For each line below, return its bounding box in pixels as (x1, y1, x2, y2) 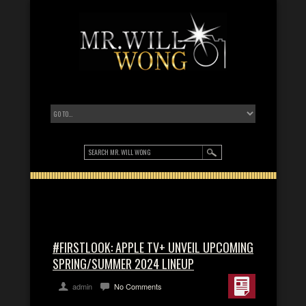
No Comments (114, 281, 162, 292)
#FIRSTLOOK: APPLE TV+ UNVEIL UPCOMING (53, 238, 253, 256)
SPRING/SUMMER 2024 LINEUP (53, 255, 194, 273)
